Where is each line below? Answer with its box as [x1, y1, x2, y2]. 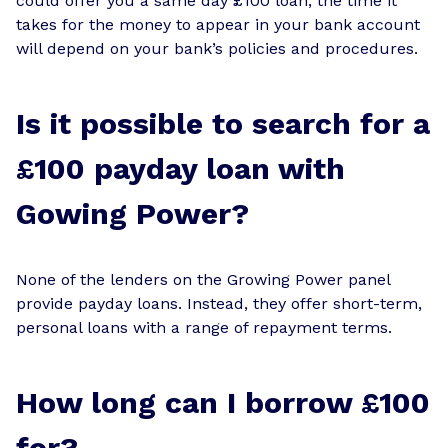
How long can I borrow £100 [16, 384, 430, 420]
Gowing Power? [16, 195, 249, 231]
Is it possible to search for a [16, 105, 430, 141]
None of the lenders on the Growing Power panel [16, 269, 390, 289]
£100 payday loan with [16, 150, 345, 186]
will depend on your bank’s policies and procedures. [16, 38, 418, 58]
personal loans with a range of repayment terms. [16, 317, 392, 337]
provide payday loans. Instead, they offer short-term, [16, 293, 422, 313]
